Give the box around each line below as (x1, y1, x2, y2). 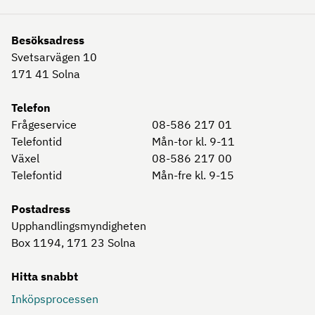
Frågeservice (11, 117, 77, 131)
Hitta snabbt (11, 269, 78, 283)
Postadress (11, 201, 70, 216)
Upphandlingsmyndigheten (11, 218, 146, 233)
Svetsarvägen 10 (11, 49, 97, 64)
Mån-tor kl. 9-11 (152, 134, 235, 148)
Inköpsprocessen (11, 291, 98, 306)
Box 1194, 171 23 (11, 235, 105, 250)
